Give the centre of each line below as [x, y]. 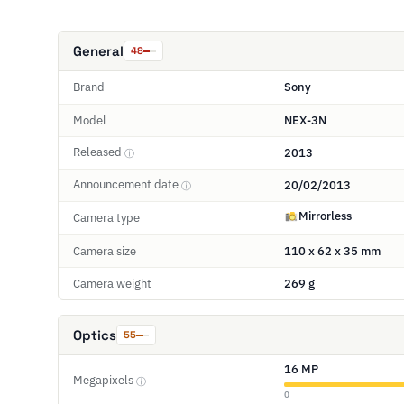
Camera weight [112, 283]
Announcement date [127, 185]
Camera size [105, 251]
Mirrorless [325, 216]
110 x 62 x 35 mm [332, 251]
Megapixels [105, 381]
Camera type [106, 218]
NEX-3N [305, 120]
